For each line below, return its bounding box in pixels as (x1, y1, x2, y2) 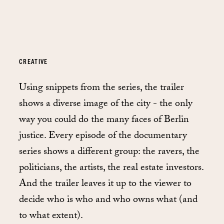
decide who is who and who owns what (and (19, 191, 197, 209)
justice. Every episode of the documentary (19, 127, 187, 145)
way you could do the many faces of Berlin (19, 111, 189, 129)
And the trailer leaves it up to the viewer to (19, 175, 191, 193)
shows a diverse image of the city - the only (19, 95, 192, 113)
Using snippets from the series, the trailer (19, 79, 184, 97)
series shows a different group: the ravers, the (19, 143, 199, 161)
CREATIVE (19, 57, 48, 66)
